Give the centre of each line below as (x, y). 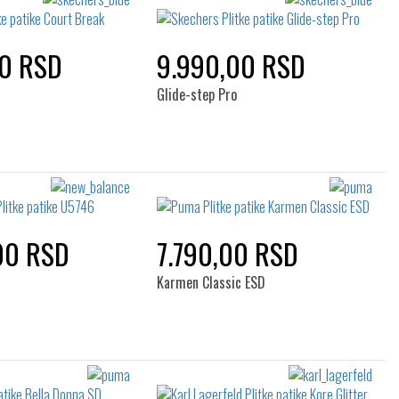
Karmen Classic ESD (211, 282)
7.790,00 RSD (227, 253)
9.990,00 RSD (231, 65)
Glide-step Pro (196, 94)
